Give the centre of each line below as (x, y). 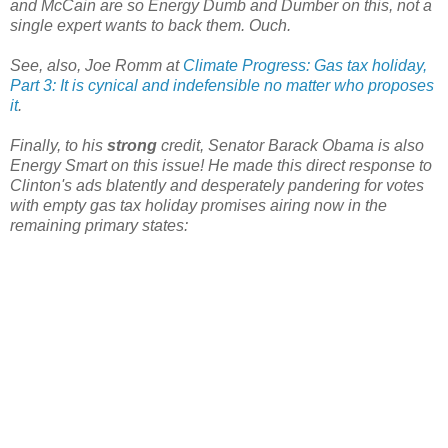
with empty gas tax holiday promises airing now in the (198, 206)
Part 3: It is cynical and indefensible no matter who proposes (222, 86)
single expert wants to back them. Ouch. (150, 26)
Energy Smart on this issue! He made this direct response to (221, 166)
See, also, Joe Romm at (96, 66)
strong (132, 146)
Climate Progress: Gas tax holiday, (305, 66)
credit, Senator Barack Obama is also (290, 146)
